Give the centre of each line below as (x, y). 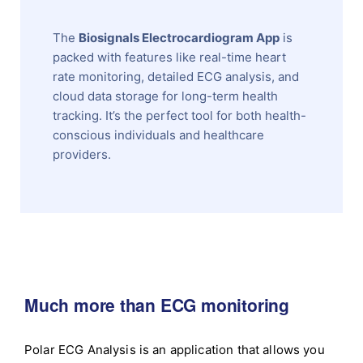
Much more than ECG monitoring (157, 304)
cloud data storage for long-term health (166, 96)
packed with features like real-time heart (170, 57)
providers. (82, 154)
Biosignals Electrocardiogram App (179, 37)
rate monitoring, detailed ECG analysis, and (176, 76)
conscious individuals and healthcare (159, 135)
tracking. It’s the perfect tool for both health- (180, 115)
